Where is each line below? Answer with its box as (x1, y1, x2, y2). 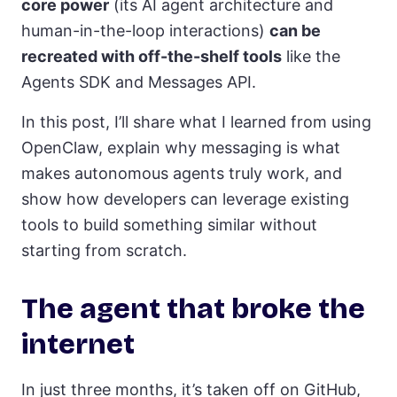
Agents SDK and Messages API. (21, 73, 256, 92)
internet (21, 327, 138, 362)
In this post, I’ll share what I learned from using (21, 113, 371, 132)
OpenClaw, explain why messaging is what (21, 138, 340, 158)
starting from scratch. (21, 241, 187, 261)
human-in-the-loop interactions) (21, 21, 269, 41)
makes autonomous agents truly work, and (21, 164, 342, 183)
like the (282, 47, 340, 66)
